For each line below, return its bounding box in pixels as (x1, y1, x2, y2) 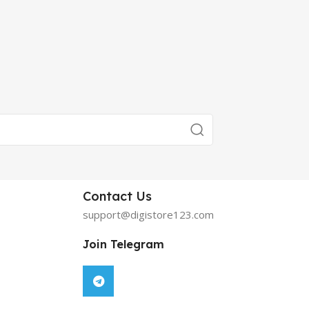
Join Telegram (83, 237, 165, 251)
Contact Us (83, 188, 152, 204)
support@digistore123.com (83, 208, 215, 221)
